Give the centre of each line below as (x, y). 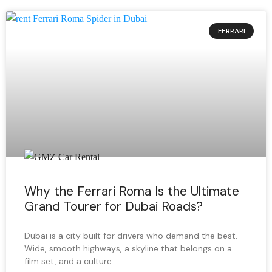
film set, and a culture (68, 261)
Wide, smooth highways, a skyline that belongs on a (128, 248)
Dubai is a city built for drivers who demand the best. (131, 236)
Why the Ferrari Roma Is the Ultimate (132, 191)
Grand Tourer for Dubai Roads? (114, 206)
